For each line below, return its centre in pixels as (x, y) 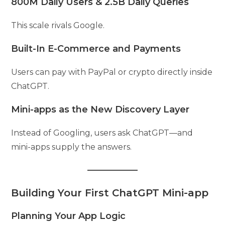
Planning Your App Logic (69, 216)
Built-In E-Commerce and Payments (96, 48)
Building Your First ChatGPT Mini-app (110, 193)
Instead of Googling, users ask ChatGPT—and (102, 133)
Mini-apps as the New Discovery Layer (100, 109)
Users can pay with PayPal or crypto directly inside (112, 72)
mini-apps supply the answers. (72, 147)
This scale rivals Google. (58, 25)
